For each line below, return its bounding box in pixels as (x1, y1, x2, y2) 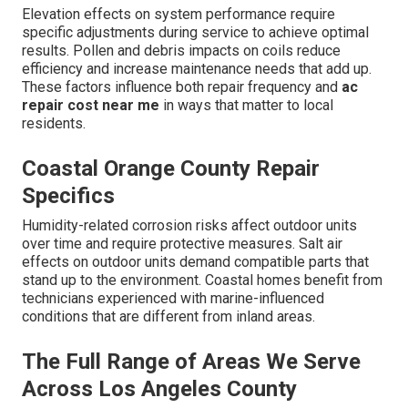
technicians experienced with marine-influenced (22, 290, 324, 308)
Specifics (22, 183, 115, 209)
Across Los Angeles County (22, 376, 297, 403)
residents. (22, 115, 86, 133)
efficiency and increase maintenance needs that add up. (22, 60, 372, 78)
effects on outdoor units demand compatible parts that (22, 253, 369, 271)
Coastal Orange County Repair (22, 156, 320, 182)
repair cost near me (22, 97, 159, 115)
